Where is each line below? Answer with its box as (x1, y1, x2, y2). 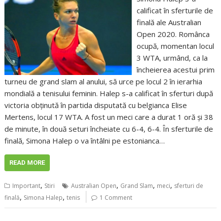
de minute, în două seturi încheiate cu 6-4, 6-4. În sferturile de (4, 123, 214, 134)
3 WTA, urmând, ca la (136, 52, 208, 63)
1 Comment (100, 193, 133, 202)
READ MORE (9, 158, 45, 166)
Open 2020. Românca (136, 29, 210, 39)
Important (12, 181, 41, 190)
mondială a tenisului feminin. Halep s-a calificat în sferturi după (4, 88, 214, 98)
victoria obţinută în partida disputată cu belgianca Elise (4, 100, 187, 110)
